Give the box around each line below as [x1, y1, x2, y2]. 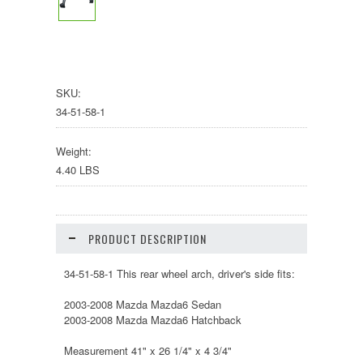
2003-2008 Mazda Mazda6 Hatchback [64, 312, 241, 327]
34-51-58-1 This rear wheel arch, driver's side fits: [64, 266, 295, 281]
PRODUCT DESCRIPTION [88, 230, 207, 247]
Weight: [56, 143, 92, 159]
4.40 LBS [56, 162, 100, 177]
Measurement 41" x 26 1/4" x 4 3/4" [64, 343, 235, 358]
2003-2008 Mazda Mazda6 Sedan [64, 297, 221, 312]
